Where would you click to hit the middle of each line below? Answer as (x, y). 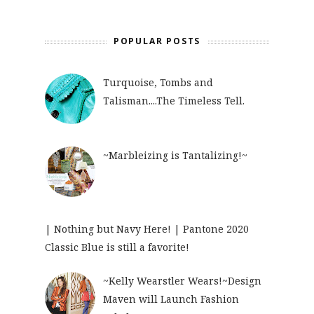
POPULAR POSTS (157, 41)
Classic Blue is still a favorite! (117, 247)
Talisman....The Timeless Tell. (173, 100)
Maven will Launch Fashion (171, 299)
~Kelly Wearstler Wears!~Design (182, 281)
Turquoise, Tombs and (158, 82)
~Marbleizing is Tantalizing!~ (175, 156)
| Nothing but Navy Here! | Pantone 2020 (147, 228)
